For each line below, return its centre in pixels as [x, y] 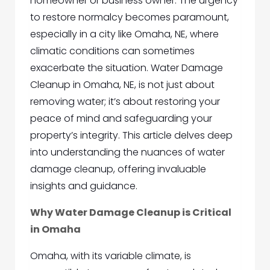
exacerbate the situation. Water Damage [127, 68]
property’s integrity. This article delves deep [131, 136]
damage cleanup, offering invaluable [118, 169]
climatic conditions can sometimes [112, 51]
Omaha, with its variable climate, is [111, 256]
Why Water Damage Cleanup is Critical [131, 213]
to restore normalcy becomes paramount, [130, 17]
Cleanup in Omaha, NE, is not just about [122, 85]
